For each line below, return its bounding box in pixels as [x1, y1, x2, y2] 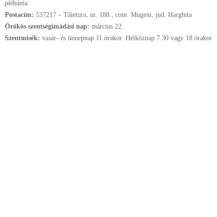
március [92, 23, 113, 30]
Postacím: [5, 11, 36, 18]
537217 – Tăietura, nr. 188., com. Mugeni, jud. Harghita [36, 11, 192, 18]
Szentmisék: [5, 34, 42, 42]
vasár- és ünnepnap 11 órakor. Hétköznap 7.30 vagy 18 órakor [42, 34, 212, 42]
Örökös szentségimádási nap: [5, 23, 92, 30]
